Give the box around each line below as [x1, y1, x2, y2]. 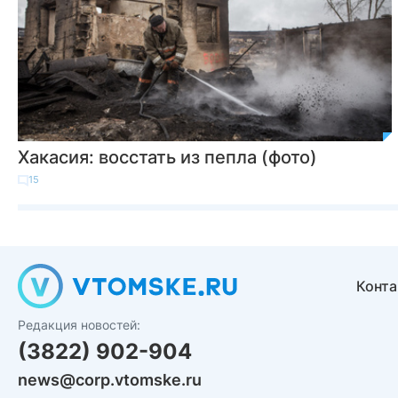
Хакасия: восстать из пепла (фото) [18, 147, 317, 169]
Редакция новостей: [18, 317, 140, 332]
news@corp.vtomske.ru [18, 370, 202, 389]
